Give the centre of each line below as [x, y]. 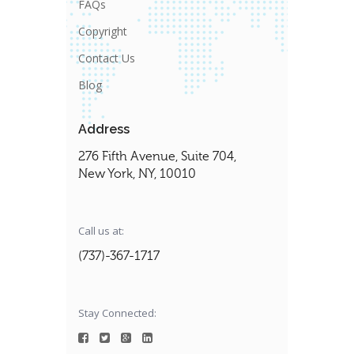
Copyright [103, 31]
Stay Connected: [117, 313]
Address [104, 129]
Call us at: [101, 230]
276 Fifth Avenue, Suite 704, [157, 156]
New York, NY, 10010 [137, 173]
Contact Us [107, 58]
